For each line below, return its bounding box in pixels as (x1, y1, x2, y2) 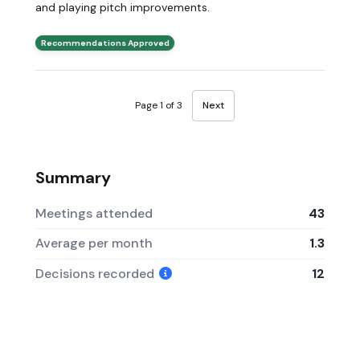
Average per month (35, 235, 153, 252)
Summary (35, 167, 111, 189)
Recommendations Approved (40, 37, 170, 48)
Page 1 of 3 (135, 99, 182, 112)
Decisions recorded (35, 265, 157, 283)
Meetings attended (35, 204, 153, 222)
